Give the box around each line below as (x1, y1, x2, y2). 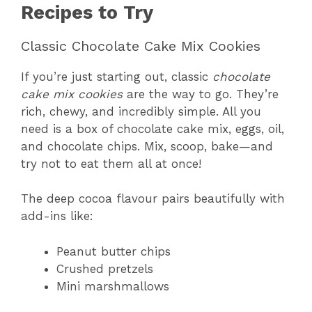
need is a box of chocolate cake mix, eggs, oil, (21, 121, 284, 136)
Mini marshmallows (56, 279, 169, 293)
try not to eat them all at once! (21, 156, 201, 171)
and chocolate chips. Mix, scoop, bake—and (21, 139, 273, 153)
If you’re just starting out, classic (21, 69, 212, 84)
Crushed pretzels (56, 261, 153, 276)
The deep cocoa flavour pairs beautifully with (21, 192, 285, 205)
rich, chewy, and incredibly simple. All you (21, 104, 261, 118)
